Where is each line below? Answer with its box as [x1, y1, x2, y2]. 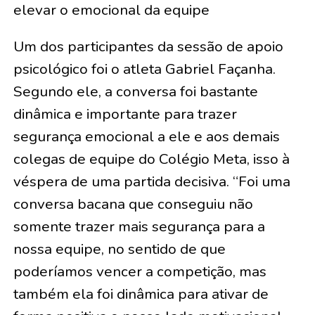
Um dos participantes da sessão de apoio [13, 36, 283, 56]
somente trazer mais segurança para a [13, 216, 265, 236]
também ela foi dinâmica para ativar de [13, 283, 269, 304]
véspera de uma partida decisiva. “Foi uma [13, 171, 290, 191]
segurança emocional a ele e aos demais [13, 126, 280, 146]
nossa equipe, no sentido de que [13, 238, 226, 259]
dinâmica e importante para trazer [13, 103, 237, 124]
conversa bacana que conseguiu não [13, 193, 253, 214]
